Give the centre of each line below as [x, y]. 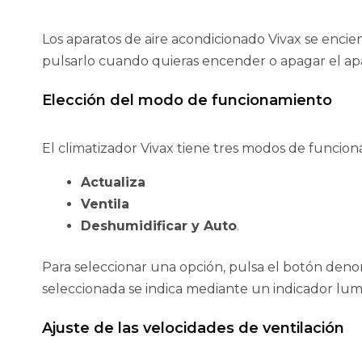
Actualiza [113, 183]
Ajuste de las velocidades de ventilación [193, 328]
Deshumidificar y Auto [159, 226]
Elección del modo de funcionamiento [187, 101]
